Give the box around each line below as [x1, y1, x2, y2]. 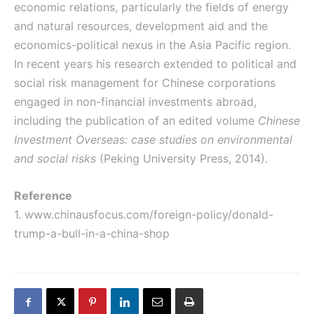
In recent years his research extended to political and [14, 56, 296, 71]
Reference [14, 188, 72, 203]
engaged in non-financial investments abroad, [14, 94, 257, 109]
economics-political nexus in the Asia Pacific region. [14, 37, 291, 52]
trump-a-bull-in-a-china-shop [14, 226, 170, 240]
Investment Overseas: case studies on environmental [14, 132, 292, 146]
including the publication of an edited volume [14, 113, 258, 128]
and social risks [14, 151, 100, 165]
